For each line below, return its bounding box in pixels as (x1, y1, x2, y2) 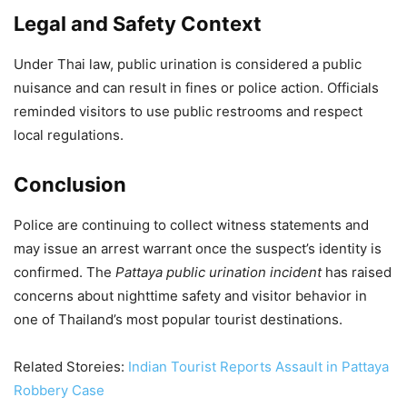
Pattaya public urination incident (115, 263, 322, 281)
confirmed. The (14, 263, 115, 281)
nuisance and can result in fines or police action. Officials (14, 78, 379, 96)
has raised (322, 263, 392, 281)
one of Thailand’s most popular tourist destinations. (14, 310, 342, 328)
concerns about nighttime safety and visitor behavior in (14, 286, 367, 304)
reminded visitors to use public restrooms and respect (14, 102, 362, 120)
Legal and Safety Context (14, 11, 262, 35)
